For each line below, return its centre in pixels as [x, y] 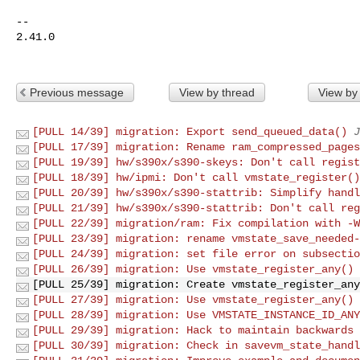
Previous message [77, 92]
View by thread [217, 92]
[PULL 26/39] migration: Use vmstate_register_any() [193, 269]
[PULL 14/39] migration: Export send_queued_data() [190, 131]
